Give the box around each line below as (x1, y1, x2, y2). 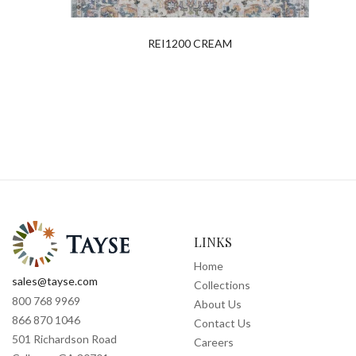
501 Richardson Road (12, 332, 117, 346)
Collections (194, 278, 250, 292)
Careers (194, 335, 234, 350)
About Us (194, 297, 242, 311)
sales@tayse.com (12, 274, 98, 288)
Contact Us (194, 316, 251, 331)
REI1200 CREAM (148, 37, 232, 51)
